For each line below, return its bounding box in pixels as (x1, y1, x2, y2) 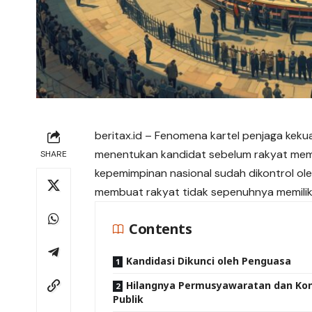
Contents (129, 219, 192, 239)
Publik (113, 292, 144, 306)
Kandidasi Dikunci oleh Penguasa (126, 254, 292, 268)
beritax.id (95, 128, 143, 143)
